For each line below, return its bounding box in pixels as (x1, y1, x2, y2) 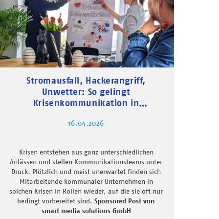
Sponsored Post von (94, 197, 155, 206)
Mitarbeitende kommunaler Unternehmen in (19, 177, 153, 186)
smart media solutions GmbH (41, 206, 131, 216)
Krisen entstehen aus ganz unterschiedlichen (19, 148, 153, 157)
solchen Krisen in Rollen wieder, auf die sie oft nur (9, 187, 163, 196)
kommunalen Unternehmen (26, 109, 146, 120)
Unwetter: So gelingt (42, 86, 131, 98)
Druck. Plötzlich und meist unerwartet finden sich (11, 167, 161, 176)
